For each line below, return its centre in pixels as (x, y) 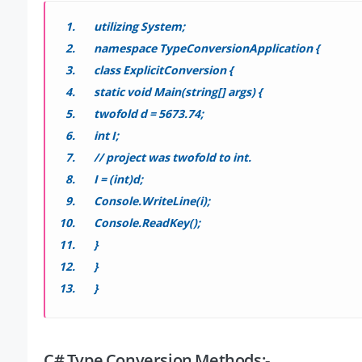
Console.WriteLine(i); (152, 201)
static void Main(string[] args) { (178, 92)
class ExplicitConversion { (164, 70)
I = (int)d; (118, 179)
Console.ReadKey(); (147, 223)
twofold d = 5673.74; (149, 114)
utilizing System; (139, 27)
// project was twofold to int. (173, 158)
